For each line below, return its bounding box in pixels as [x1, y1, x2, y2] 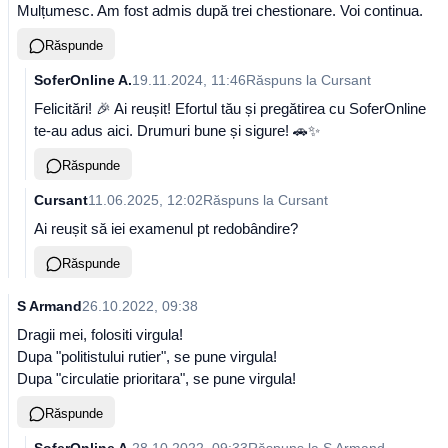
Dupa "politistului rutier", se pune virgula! [17, 348, 277, 365]
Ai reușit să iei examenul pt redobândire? [34, 220, 298, 237]
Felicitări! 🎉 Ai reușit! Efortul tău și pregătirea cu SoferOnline [34, 100, 426, 117]
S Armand [17, 298, 82, 314]
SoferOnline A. [34, 72, 132, 88]
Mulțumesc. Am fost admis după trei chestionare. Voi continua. [17, 2, 423, 19]
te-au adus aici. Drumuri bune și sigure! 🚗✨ [34, 122, 320, 139]
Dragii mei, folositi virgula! [17, 326, 183, 343]
